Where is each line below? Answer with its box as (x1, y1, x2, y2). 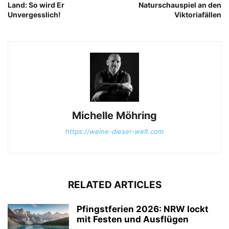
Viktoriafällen (174, 10, 221, 19)
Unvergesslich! (8, 10, 61, 19)
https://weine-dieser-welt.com (65, 127, 164, 135)
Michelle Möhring (72, 109, 157, 122)
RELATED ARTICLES (67, 178, 162, 191)
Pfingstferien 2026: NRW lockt (77, 203, 209, 214)
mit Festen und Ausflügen (77, 214, 189, 224)
